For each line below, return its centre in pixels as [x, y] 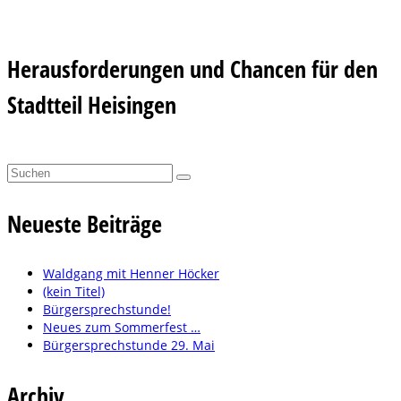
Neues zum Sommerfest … [122, 328]
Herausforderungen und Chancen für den [192, 69]
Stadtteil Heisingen [92, 105]
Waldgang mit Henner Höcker [131, 274]
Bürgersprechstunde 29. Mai [129, 346]
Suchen [29, 172]
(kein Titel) [74, 292]
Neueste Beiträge [85, 224]
